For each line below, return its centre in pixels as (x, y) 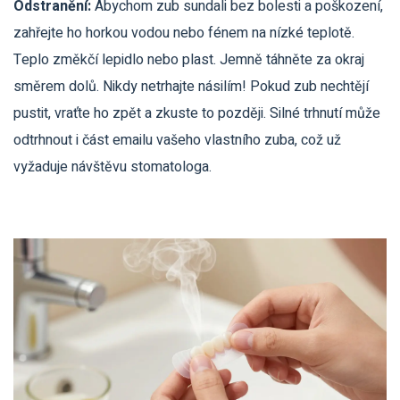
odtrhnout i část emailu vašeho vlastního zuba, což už (177, 141)
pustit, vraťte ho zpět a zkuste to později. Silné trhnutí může (197, 114)
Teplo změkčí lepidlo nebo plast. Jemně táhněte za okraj (189, 60)
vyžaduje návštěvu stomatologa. (112, 167)
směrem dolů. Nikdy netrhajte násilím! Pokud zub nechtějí (191, 87)
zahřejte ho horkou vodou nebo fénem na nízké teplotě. (184, 33)
